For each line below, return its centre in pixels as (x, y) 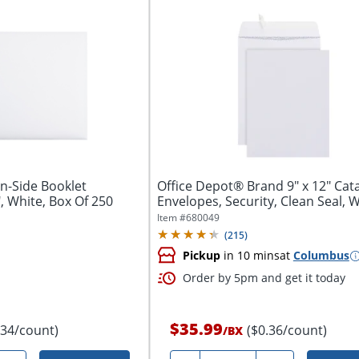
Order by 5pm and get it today (264, 278)
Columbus (321, 256)
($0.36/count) (286, 330)
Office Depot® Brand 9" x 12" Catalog (222, 186)
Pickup (201, 256)
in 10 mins (250, 256)
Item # (171, 217)
